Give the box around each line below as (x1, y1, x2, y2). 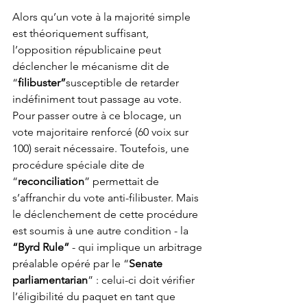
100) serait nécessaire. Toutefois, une (12, 142, 192, 156)
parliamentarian (12, 273, 88, 287)
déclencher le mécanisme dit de (12, 60, 172, 73)
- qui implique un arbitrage (69, 241, 205, 254)
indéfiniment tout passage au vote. (12, 93, 184, 106)
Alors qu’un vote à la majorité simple (12, 10, 193, 24)
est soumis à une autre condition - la (12, 224, 191, 238)
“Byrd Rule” (12, 241, 69, 254)
